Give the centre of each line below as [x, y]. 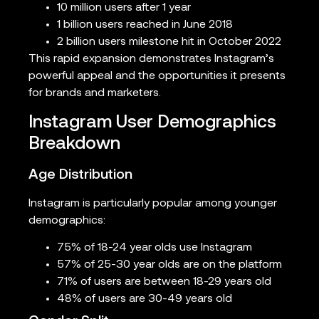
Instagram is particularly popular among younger [153, 203]
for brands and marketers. [95, 94]
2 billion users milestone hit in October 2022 [169, 42]
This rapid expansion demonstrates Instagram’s [151, 59]
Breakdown [74, 144]
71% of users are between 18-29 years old [164, 282]
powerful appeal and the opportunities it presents [157, 77]
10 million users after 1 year [124, 8]
